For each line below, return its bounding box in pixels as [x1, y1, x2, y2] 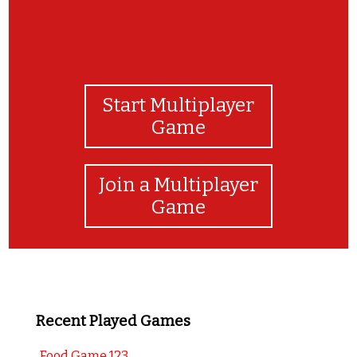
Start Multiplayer [102, 93, 255, 116]
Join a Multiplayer [98, 173, 258, 196]
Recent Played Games [35, 312, 190, 330]
